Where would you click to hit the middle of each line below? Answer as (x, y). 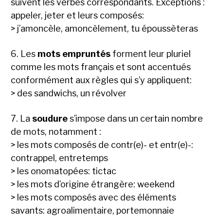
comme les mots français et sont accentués (101, 67)
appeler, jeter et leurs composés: (78, 16)
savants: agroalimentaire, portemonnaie (93, 211)
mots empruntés (74, 54)
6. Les (24, 54)
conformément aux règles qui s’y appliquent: (101, 80)
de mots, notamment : (56, 132)
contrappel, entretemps (60, 158)
